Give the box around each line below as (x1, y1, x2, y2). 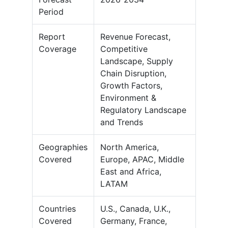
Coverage (39, 44, 76, 54)
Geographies (39, 142, 88, 153)
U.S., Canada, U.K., (100, 204, 170, 214)
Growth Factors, (100, 80, 162, 91)
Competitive (100, 44, 148, 54)
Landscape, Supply (100, 56, 173, 67)
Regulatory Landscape (100, 105, 186, 116)
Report (39, 32, 65, 42)
